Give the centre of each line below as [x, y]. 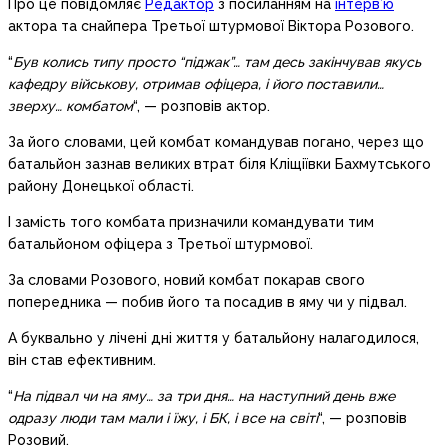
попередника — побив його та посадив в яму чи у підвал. [207, 302]
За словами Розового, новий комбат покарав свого [186, 280]
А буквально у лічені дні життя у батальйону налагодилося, [213, 338]
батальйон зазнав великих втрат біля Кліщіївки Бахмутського [219, 164]
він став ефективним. [82, 360]
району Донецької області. [101, 186]
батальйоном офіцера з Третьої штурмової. [160, 244]
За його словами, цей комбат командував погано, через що [216, 142]
